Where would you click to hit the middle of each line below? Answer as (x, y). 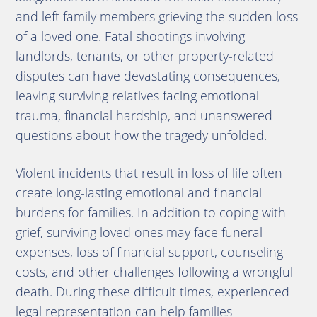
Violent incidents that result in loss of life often (149, 172)
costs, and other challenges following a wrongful (154, 271)
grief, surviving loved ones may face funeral (139, 232)
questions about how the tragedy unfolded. (141, 135)
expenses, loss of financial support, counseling (149, 252)
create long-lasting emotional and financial (138, 192)
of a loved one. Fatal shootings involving (130, 36)
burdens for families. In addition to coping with (150, 212)
